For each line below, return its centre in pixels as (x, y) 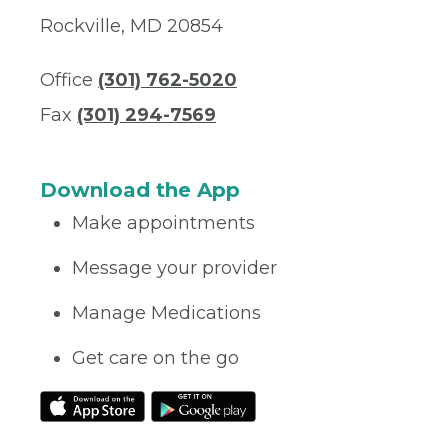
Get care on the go (155, 358)
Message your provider (174, 268)
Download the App (140, 190)
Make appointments (163, 223)
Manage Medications (166, 313)
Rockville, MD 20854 (131, 26)
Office (69, 80)
